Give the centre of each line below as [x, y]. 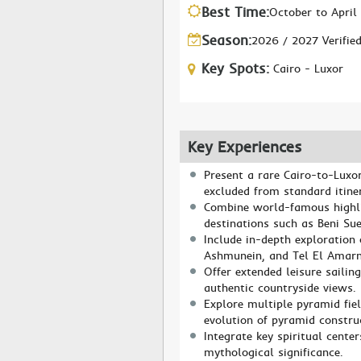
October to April [313, 12]
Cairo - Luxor [308, 68]
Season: [226, 40]
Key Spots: [235, 68]
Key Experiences [245, 147]
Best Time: [235, 12]
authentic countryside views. [280, 288]
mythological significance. [274, 352]
